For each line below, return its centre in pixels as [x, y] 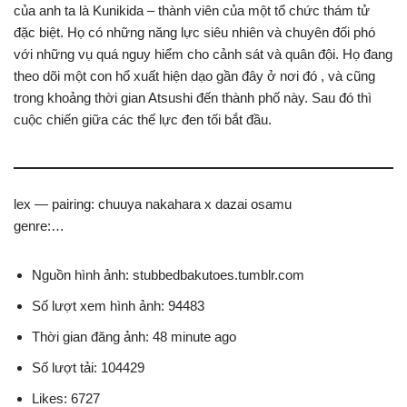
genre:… [39, 225]
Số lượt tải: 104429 [88, 367]
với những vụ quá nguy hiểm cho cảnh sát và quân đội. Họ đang [203, 54]
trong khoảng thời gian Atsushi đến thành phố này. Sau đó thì [193, 97]
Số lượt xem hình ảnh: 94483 [118, 305]
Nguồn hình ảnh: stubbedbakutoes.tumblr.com [168, 274]
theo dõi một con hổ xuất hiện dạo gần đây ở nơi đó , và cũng [194, 75]
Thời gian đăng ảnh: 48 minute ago [134, 336]
